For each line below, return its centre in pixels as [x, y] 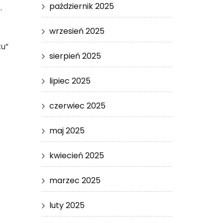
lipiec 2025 [70, 81]
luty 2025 [67, 205]
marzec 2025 [75, 180]
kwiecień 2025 [76, 155]
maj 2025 [67, 130]
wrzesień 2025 [77, 31]
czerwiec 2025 [77, 106]
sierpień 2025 [75, 56]
